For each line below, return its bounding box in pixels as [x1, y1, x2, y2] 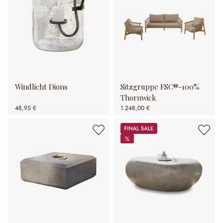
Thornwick [120, 93, 156, 103]
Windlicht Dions [15, 82, 68, 92]
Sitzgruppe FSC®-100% [120, 82, 200, 92]
